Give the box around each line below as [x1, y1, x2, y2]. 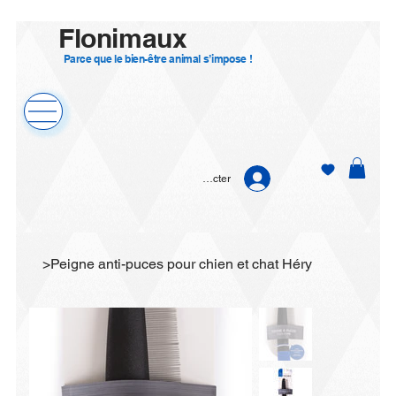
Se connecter [166, 172, 231, 186]
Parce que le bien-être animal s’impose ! [63, 51, 255, 65]
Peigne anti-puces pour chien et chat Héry [50, 255, 313, 273]
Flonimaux [57, 21, 194, 54]
